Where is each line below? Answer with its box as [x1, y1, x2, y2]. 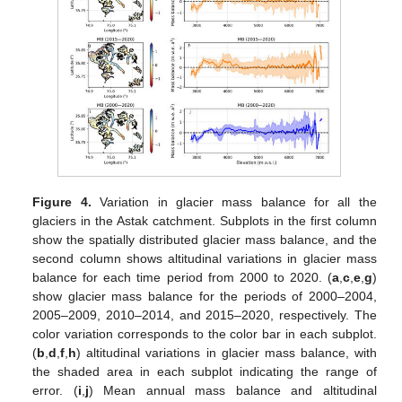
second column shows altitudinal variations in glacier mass [32, 250, 377, 266]
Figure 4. [32, 194, 92, 209]
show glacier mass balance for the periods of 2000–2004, [32, 288, 377, 303]
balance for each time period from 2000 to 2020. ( [32, 269, 332, 284]
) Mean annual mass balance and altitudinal [88, 382, 377, 398]
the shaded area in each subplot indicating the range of [32, 363, 377, 379]
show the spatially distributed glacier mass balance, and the [32, 232, 377, 247]
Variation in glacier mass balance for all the [91, 194, 377, 209]
